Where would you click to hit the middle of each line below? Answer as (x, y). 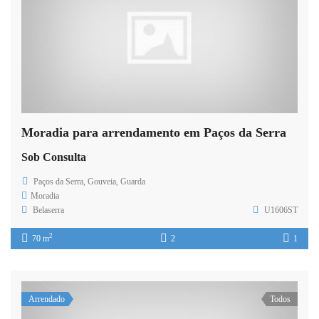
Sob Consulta (54, 157)
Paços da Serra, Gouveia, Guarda (89, 181)
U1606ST (280, 210)
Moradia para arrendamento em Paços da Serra (154, 132)
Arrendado (47, 299)
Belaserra (48, 210)
